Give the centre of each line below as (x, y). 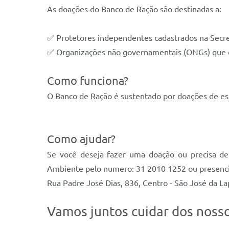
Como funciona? (88, 81)
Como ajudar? (81, 139)
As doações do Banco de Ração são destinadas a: (134, 9)
